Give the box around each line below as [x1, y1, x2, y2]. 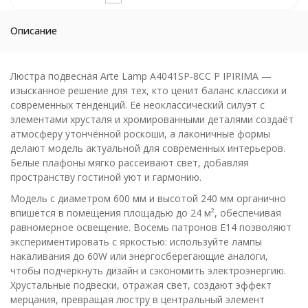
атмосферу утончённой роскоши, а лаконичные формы [10, 127, 270, 140]
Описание [10, 24, 57, 37]
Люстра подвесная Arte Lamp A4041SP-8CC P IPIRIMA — [10, 69, 272, 82]
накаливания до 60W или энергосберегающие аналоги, [10, 250, 268, 263]
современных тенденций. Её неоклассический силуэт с [10, 98, 265, 111]
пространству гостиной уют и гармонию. [10, 170, 201, 184]
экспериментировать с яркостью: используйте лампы [10, 235, 262, 248]
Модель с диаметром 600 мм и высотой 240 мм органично [10, 192, 286, 205]
